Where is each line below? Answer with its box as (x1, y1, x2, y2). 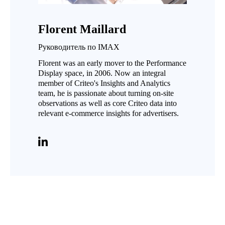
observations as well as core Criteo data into (38, 99, 177, 107)
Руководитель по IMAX (38, 43, 120, 51)
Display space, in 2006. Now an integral (38, 69, 166, 77)
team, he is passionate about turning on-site (38, 89, 174, 97)
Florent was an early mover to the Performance (38, 59, 186, 67)
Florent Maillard (38, 23, 126, 36)
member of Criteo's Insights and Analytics (38, 79, 170, 87)
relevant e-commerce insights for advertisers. (38, 109, 179, 118)
